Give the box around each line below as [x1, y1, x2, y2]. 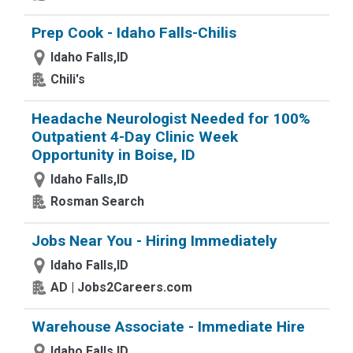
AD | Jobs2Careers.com [50, 280, 192, 295]
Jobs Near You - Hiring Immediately [32, 232, 277, 250]
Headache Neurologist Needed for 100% [32, 110, 310, 128]
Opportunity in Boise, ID [32, 146, 195, 164]
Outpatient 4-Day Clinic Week [32, 128, 238, 146]
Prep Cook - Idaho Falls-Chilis [32, 24, 236, 42]
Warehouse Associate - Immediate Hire [32, 318, 305, 336]
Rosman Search [50, 194, 144, 209]
